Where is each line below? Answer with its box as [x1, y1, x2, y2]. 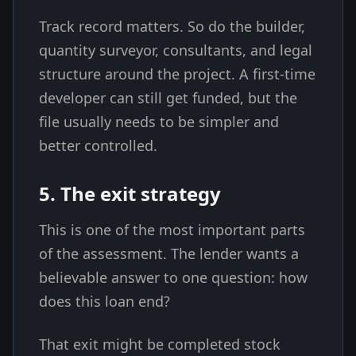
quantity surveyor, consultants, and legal [39, 41, 312, 60]
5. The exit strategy [39, 180, 221, 207]
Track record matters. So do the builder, [39, 17, 305, 36]
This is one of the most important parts [39, 220, 305, 239]
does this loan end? [39, 292, 170, 311]
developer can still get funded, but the [39, 88, 297, 107]
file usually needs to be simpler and [39, 112, 279, 131]
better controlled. [39, 136, 157, 155]
